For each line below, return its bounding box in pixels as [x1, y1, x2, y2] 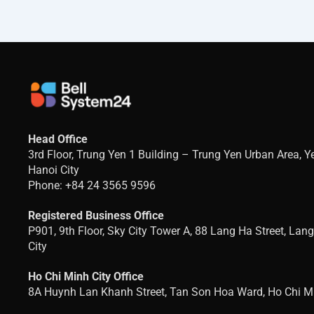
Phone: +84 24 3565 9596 [28, 178, 156, 192]
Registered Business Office [28, 208, 165, 222]
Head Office [28, 132, 88, 146]
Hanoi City [28, 163, 80, 177]
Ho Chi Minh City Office [28, 269, 144, 283]
